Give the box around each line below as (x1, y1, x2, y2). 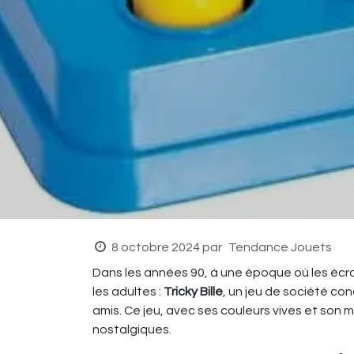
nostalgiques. (92, 322, 171, 336)
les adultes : (92, 284, 164, 298)
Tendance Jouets (228, 240, 332, 254)
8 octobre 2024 (111, 240, 200, 254)
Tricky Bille (164, 284, 223, 298)
